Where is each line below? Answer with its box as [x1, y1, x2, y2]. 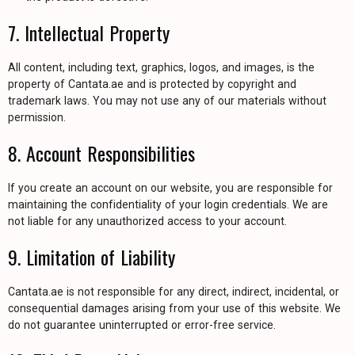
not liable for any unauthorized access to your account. [8, 215, 287, 227]
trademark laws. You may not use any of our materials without [8, 94, 326, 107]
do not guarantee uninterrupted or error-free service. [8, 319, 276, 331]
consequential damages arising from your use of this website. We [8, 302, 341, 315]
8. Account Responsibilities [8, 139, 195, 167]
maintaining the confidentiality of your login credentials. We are [8, 198, 328, 211]
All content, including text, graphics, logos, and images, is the [8, 61, 315, 74]
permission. [8, 111, 66, 124]
